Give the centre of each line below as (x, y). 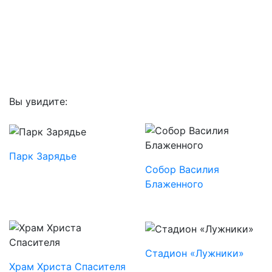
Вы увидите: (38, 102)
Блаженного (174, 184)
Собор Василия (182, 170)
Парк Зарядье (43, 156)
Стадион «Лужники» (195, 253)
